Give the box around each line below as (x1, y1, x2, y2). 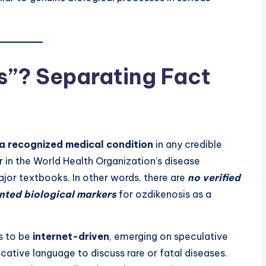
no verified (188, 172, 240, 184)
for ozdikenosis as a (116, 188, 211, 201)
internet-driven (33, 230, 109, 243)
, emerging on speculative (109, 230, 228, 243)
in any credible (153, 138, 222, 151)
